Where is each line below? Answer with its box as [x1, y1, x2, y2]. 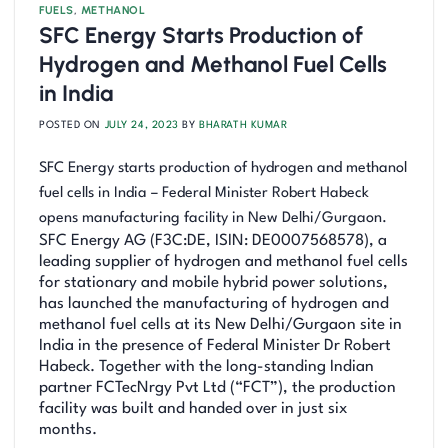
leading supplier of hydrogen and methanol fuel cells [39, 254, 408, 271]
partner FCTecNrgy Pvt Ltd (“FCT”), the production [39, 380, 396, 397]
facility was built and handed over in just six [39, 401, 348, 418]
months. [39, 422, 97, 439]
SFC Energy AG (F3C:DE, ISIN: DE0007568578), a [39, 233, 387, 250]
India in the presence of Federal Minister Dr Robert [39, 338, 391, 355]
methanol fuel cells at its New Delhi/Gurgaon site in [39, 317, 402, 334]
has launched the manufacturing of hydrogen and [39, 296, 389, 313]
